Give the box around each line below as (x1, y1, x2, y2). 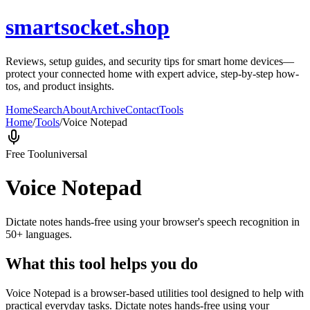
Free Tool (6, 147, 48, 160)
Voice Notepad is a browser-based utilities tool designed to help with (6, 286, 304, 299)
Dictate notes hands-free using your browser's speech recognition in (6, 215, 300, 228)
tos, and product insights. (6, 80, 114, 92)
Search (33, 103, 62, 116)
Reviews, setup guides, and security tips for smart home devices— (6, 55, 294, 67)
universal (48, 147, 87, 160)
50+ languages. (6, 228, 72, 240)
